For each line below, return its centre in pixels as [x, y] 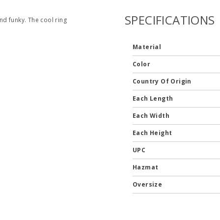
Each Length [153, 98]
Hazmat [146, 167]
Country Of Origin [163, 81]
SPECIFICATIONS [170, 20]
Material [148, 47]
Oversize [148, 184]
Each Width [152, 116]
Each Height [153, 133]
